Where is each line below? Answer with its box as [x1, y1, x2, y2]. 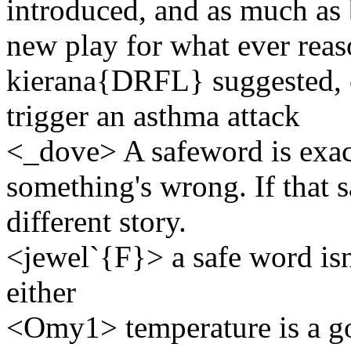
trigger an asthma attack [6, 98, 300, 132]
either [6, 274, 76, 309]
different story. [6, 204, 186, 238]
